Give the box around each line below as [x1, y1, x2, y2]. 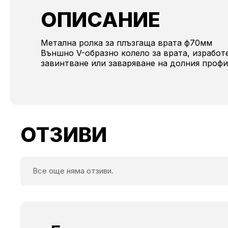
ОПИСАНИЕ [41, 7, 160, 33]
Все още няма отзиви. [33, 166, 113, 176]
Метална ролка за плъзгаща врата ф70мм [41, 38, 212, 48]
